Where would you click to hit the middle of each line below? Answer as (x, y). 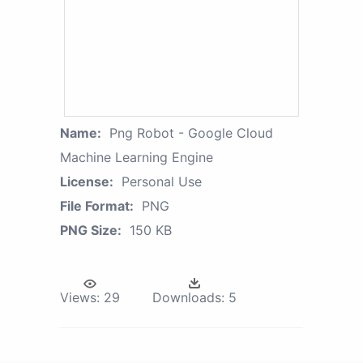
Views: (80, 298)
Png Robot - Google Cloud (191, 133)
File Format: (97, 206)
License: (87, 182)
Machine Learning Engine (137, 158)
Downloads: (188, 298)
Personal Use (162, 182)
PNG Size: (91, 231)
